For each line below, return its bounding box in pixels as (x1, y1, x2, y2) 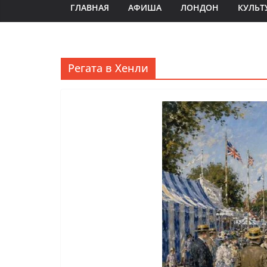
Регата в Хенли (68, 61, 148, 75)
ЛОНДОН (181, 2, 219, 13)
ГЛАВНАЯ (70, 2, 109, 13)
